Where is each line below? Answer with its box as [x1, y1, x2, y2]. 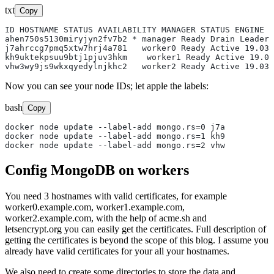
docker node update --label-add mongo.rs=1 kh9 [5, 131, 225, 141]
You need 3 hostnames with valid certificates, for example [5, 190, 227, 201]
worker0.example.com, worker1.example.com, [5, 201, 185, 212]
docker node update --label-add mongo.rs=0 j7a [5, 122, 225, 131]
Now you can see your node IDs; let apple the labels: [5, 80, 209, 91]
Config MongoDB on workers [5, 161, 189, 178]
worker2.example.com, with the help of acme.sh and [5, 212, 207, 223]
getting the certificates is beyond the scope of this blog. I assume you [5, 234, 268, 245]
